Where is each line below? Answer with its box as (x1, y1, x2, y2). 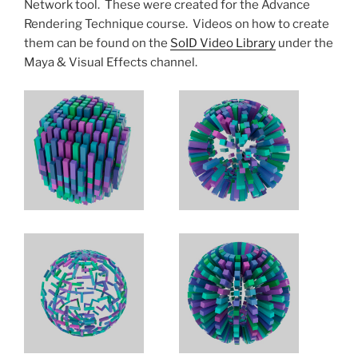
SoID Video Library (170, 36, 276, 51)
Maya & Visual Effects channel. (24, 55, 197, 70)
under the (276, 36, 333, 51)
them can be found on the (24, 36, 170, 51)
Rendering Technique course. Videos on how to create (24, 17, 329, 32)
